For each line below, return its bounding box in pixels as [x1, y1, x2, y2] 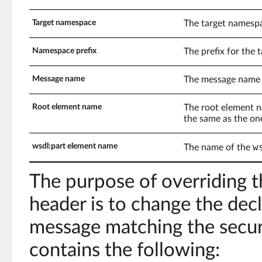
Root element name [32, 102, 102, 111]
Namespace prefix [32, 46, 96, 55]
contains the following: [29, 240, 220, 260]
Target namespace [32, 18, 96, 27]
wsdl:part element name [32, 142, 118, 150]
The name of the [184, 142, 253, 152]
